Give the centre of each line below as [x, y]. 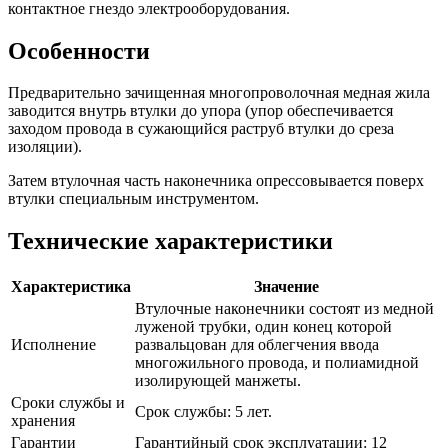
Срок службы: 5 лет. [203, 412]
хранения [43, 421]
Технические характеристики [170, 241]
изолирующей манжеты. [218, 381]
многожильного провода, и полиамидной [277, 363]
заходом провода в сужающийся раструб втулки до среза [201, 129]
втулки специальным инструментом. [133, 199]
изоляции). [45, 147]
